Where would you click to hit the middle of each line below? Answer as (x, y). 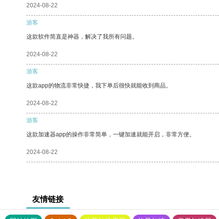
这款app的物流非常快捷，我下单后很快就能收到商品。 (99, 85)
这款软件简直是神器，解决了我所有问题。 (82, 36)
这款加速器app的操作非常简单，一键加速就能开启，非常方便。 (111, 134)
